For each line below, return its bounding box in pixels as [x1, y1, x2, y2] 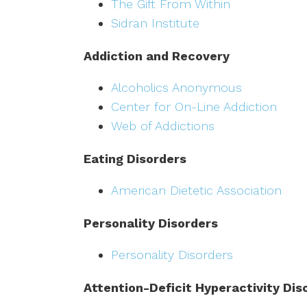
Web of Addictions [111, 119, 214, 134]
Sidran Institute [111, 16, 199, 31]
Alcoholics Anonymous [111, 80, 242, 95]
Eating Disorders [84, 151, 186, 167]
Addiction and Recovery [84, 49, 230, 64]
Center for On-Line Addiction [111, 99, 277, 114]
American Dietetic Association [111, 183, 282, 198]
